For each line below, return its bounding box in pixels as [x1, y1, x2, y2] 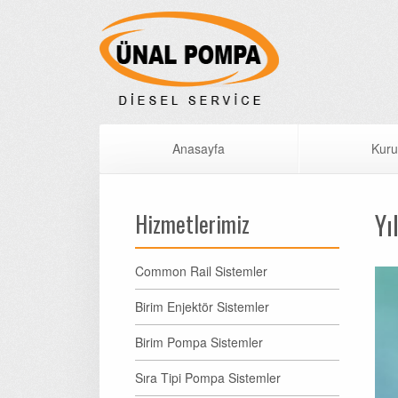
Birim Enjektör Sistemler [135, 298, 269, 315]
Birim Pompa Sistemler [135, 333, 263, 351]
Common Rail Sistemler [135, 262, 267, 280]
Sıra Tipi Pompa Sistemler [135, 369, 281, 386]
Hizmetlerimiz [135, 207, 250, 240]
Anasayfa [172, 139, 225, 157]
